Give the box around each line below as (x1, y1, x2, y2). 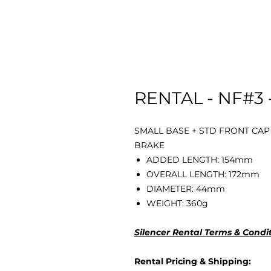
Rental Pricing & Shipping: (134, 256, 251, 267)
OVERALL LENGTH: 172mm (146, 169, 260, 180)
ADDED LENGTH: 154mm (146, 154, 253, 165)
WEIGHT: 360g (146, 198, 208, 209)
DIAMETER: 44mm (146, 183, 225, 194)
